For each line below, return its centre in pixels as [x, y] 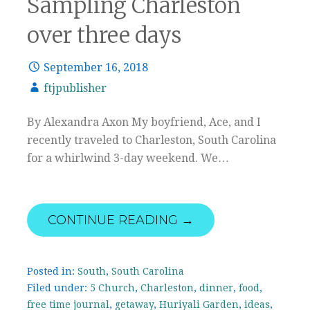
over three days [104, 35]
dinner [216, 288]
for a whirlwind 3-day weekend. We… [128, 158]
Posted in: [52, 271]
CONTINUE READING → [121, 220]
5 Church [112, 288]
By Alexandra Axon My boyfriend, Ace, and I [144, 122]
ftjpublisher [75, 88]
